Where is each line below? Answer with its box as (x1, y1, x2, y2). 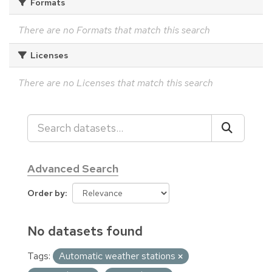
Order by (27, 187, 65, 199)
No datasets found (27, 222, 143, 239)
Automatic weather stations (59, 249, 178, 262)
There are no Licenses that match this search (18, 76, 213, 89)
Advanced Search (27, 161, 118, 175)
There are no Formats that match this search (18, 23, 210, 36)
